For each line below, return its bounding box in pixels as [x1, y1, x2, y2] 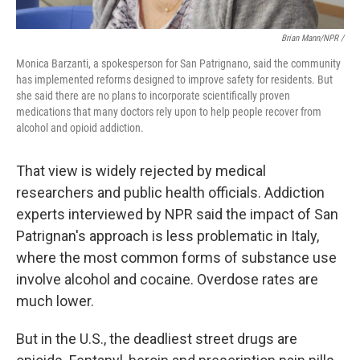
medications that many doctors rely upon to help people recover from [16, 104, 321, 118]
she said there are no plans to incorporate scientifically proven [16, 88, 290, 102]
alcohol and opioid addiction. [16, 121, 144, 134]
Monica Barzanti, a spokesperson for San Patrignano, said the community [16, 56, 341, 70]
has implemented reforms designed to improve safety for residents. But [16, 72, 333, 86]
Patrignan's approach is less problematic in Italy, [16, 227, 319, 244]
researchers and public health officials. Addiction [16, 183, 325, 201]
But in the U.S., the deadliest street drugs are [16, 329, 297, 347]
